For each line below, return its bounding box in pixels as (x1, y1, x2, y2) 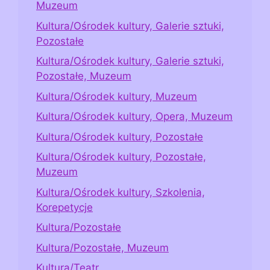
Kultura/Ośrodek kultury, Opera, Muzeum (36, 110, 233, 123)
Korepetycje (36, 201, 93, 213)
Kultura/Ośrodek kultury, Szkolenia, (36, 186, 205, 198)
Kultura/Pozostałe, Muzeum (36, 241, 169, 254)
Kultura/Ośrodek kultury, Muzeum (36, 90, 197, 102)
